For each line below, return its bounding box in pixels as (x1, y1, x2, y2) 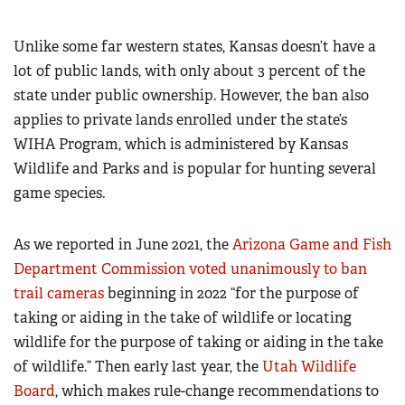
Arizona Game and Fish (232, 235, 391, 255)
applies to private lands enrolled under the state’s (14, 110, 347, 130)
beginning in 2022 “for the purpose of (104, 284, 359, 304)
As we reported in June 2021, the (14, 235, 232, 255)
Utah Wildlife (262, 357, 356, 377)
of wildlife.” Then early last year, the (14, 357, 262, 377)
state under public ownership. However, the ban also (14, 86, 369, 106)
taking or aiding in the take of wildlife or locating (14, 308, 352, 328)
